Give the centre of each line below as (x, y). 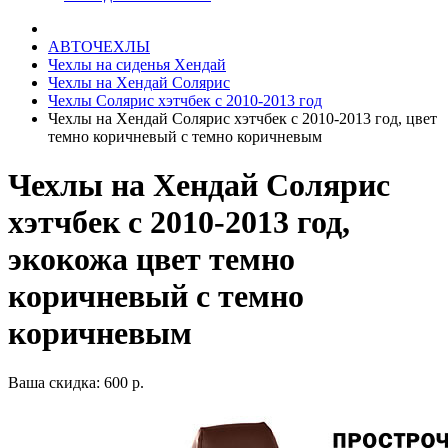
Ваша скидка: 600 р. (76, 382)
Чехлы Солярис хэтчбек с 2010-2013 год (185, 100)
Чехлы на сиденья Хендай (137, 64)
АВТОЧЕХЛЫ (99, 46)
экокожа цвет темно (151, 259)
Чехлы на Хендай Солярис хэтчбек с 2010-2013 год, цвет (242, 118)
